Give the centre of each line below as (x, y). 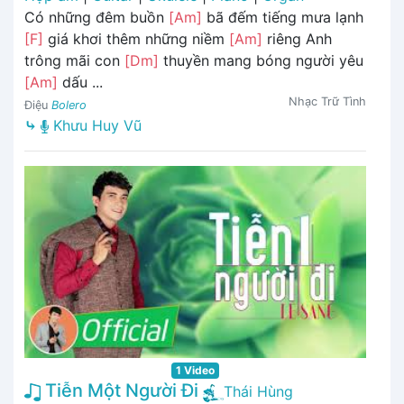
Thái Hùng (258, 391)
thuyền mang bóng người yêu (261, 60)
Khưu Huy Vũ (95, 125)
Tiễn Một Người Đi (119, 390)
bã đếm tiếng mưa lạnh (283, 17)
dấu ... (80, 82)
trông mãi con (74, 60)
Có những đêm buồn (96, 17)
